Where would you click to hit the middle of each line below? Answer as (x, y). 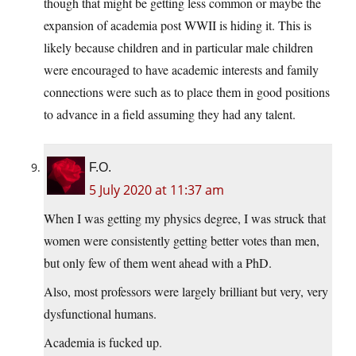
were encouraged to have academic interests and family (181, 70)
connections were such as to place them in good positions (187, 92)
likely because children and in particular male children (178, 48)
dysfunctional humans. (100, 314)
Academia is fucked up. (103, 342)
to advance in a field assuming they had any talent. (170, 114)
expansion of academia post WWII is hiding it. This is (178, 25)
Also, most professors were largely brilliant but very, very (186, 292)
